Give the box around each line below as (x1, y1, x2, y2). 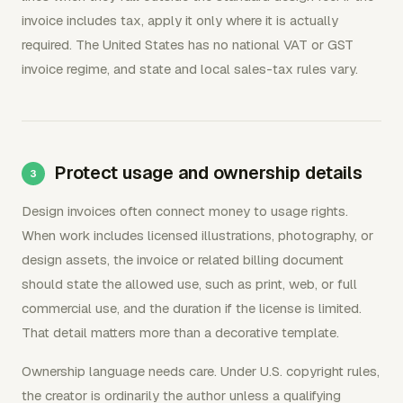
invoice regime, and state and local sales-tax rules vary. (22, 60, 358, 77)
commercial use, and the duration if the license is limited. (22, 300, 362, 317)
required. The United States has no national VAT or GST (22, 36, 354, 53)
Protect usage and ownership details (54, 161, 363, 184)
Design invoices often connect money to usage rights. (22, 202, 348, 219)
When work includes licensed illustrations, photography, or (22, 227, 373, 244)
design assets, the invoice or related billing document (22, 251, 344, 268)
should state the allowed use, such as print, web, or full (22, 275, 357, 292)
